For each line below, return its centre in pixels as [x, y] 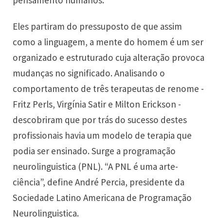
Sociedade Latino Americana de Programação [102, 198]
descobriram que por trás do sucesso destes [100, 120]
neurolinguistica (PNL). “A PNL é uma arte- [96, 167]
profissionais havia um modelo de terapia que [102, 136]
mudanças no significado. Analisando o [89, 73]
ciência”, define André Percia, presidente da [99, 182]
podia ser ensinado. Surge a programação [94, 151]
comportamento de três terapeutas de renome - [109, 89]
